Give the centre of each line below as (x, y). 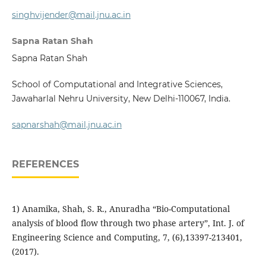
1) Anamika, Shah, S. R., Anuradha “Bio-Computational (121, 209)
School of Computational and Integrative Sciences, (117, 85)
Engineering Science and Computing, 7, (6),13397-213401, (127, 237)
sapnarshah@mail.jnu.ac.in (66, 125)
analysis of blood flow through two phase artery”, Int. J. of (128, 223)
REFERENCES (45, 164)
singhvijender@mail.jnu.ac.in (71, 15)
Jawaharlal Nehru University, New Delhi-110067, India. (121, 99)
